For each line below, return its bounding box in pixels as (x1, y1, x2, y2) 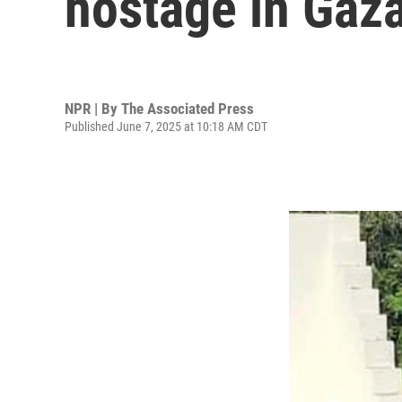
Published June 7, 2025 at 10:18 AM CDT (65, 118, 267, 134)
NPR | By (65, 99, 121, 118)
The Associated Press (121, 99, 254, 118)
